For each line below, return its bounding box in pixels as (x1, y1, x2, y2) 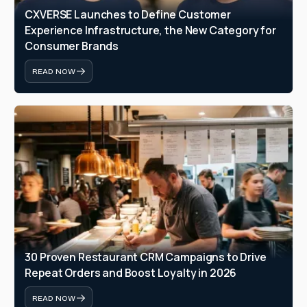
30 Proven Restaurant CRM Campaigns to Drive (25, 249, 267, 265)
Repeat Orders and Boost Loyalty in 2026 (25, 265, 237, 281)
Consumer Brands (25, 38, 119, 54)
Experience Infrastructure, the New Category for (25, 23, 277, 38)
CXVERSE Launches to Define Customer (25, 7, 231, 23)
